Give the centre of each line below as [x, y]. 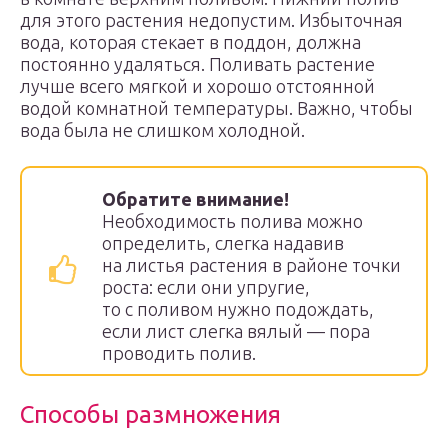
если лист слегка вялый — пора [236, 331]
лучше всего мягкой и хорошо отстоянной [197, 86]
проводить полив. [179, 353]
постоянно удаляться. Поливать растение [197, 64]
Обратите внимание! [195, 199]
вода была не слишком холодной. [162, 130]
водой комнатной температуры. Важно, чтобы [216, 108]
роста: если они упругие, [206, 287]
